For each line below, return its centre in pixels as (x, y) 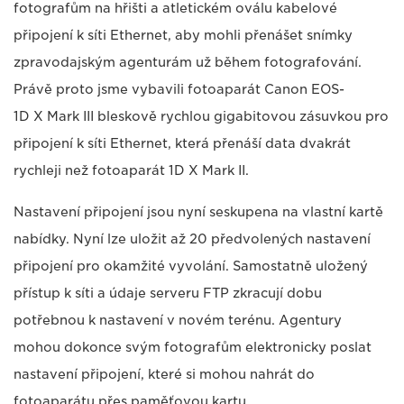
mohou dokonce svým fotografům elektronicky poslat (193, 348)
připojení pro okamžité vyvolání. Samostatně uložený (191, 266)
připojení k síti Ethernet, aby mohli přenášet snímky (183, 36)
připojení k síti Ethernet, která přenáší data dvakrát (182, 144)
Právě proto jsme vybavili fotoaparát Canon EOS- (179, 90)
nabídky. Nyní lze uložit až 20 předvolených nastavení (192, 239)
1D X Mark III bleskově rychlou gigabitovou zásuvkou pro (201, 117)
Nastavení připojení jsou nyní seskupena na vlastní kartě (198, 212)
